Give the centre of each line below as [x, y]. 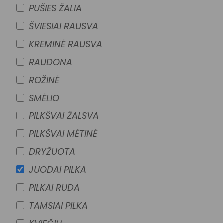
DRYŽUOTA [52, 152]
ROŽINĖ [44, 80]
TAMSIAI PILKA [58, 205]
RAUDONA [51, 62]
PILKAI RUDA [54, 187]
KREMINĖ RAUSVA [65, 44]
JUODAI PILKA [57, 169]
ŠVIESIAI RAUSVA [63, 26]
